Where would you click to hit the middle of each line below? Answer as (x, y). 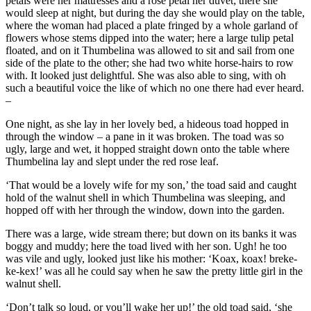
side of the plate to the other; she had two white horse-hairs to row (150, 63)
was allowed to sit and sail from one (215, 51)
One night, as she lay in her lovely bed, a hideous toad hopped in (147, 124)
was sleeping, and (245, 198)
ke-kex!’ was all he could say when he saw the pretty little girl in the (154, 271)
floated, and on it (44, 51)
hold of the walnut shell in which (79, 198)
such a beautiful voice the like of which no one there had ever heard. (155, 88)
